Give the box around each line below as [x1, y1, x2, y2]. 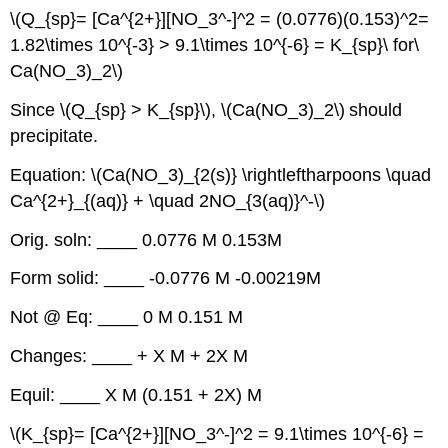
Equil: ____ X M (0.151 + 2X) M [10, 384, 263, 405]
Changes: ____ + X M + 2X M [10, 345, 249, 366]
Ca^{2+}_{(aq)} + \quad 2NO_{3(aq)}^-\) [10, 190, 326, 211]
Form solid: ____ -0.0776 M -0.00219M [10, 268, 322, 289]
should [349, 99, 403, 120]
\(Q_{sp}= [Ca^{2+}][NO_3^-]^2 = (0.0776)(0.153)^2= [10, 9, 430, 30]
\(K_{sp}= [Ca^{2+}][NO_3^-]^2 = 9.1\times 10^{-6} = [10, 423, 425, 444]
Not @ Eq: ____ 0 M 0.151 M [10, 307, 244, 328]
